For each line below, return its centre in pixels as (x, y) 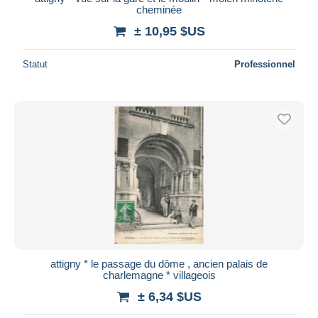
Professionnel (265, 64)
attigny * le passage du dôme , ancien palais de (159, 263)
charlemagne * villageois (159, 275)
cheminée (159, 9)
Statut (35, 64)
